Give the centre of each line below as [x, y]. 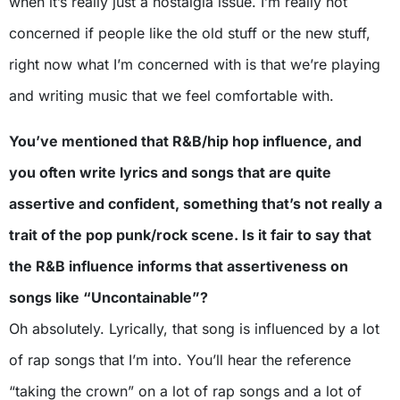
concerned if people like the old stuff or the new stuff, [190, 33]
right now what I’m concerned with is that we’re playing [195, 64]
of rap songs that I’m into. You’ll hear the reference [180, 360]
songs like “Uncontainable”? [108, 297]
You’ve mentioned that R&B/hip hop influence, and [185, 141]
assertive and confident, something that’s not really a [196, 204]
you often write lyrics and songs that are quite [170, 172]
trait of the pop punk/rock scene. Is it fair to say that [190, 235]
